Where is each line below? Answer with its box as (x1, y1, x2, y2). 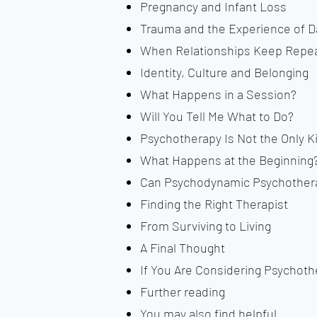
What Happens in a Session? (140, 86, 296, 102)
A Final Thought (140, 240, 225, 255)
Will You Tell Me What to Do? (140, 108, 294, 124)
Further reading (140, 284, 225, 299)
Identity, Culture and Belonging (140, 64, 309, 80)
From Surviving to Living (140, 218, 271, 234)
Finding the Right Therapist (140, 196, 288, 212)
